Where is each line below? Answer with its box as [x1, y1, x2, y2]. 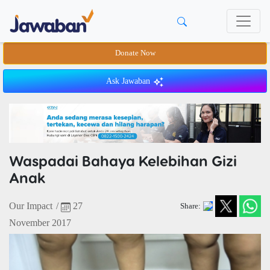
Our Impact [9, 201, 52, 212]
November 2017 [9, 218, 71, 228]
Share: [180, 201, 201, 210]
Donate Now [115, 49, 155, 57]
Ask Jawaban [106, 77, 152, 86]
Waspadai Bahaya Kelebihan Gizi [9, 152, 237, 170]
